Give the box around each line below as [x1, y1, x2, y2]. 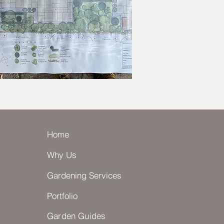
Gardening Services [47, 170, 121, 180]
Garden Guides [47, 210, 106, 221]
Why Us [47, 149, 76, 160]
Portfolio [47, 190, 77, 201]
